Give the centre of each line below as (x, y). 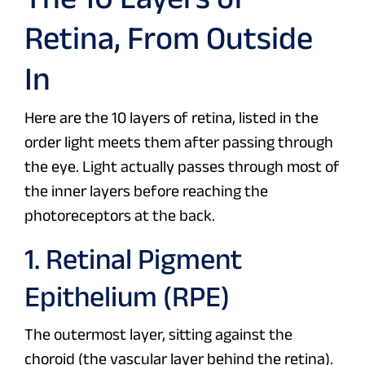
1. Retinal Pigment (133, 259)
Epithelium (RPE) (127, 297)
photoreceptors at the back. (120, 215)
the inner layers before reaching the (146, 191)
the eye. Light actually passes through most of (182, 167)
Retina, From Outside (169, 38)
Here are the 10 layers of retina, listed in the (172, 118)
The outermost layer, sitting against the (158, 334)
